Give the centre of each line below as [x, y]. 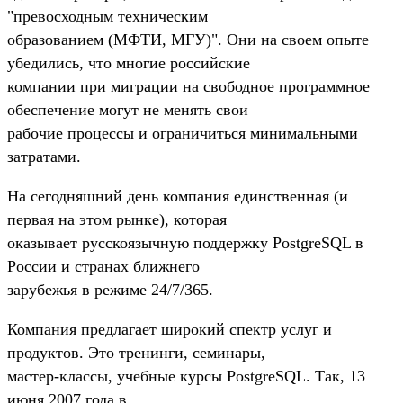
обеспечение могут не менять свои [128, 109]
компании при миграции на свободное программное [188, 86]
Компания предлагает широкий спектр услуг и [170, 329]
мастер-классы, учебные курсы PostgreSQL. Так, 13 [186, 376]
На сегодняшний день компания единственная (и [178, 196]
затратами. [44, 156]
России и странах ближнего [103, 266]
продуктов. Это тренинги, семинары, [136, 352]
